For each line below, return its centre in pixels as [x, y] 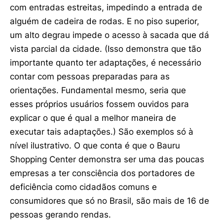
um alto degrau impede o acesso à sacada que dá [110, 35]
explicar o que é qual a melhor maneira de [93, 118]
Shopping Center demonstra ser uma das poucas [107, 159]
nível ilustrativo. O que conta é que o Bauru [95, 145]
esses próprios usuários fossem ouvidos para [99, 104]
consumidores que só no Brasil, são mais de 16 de [110, 201]
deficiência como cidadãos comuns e [83, 187]
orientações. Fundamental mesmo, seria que [98, 90]
